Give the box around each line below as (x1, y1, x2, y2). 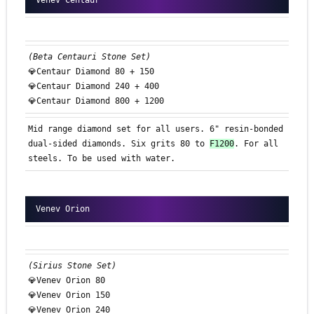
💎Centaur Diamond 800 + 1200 (28, 96, 164, 107)
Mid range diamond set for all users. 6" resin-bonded (28, 124, 283, 135)
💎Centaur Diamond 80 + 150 (28, 67, 154, 77)
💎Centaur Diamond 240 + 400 (28, 81, 159, 92)
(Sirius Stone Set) (28, 261, 116, 271)
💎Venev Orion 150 (28, 290, 110, 301)
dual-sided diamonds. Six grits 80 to (28, 139, 210, 149)
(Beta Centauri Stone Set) (28, 52, 151, 62)
